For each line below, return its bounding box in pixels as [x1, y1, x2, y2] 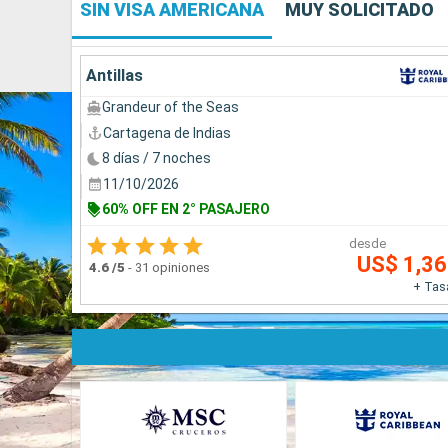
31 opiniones [135, 259, 210, 275]
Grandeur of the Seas [102, 99, 239, 116]
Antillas [86, 66, 143, 86]
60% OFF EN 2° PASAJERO [102, 201, 270, 218]
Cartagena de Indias [103, 124, 231, 141]
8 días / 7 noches [102, 150, 211, 167]
